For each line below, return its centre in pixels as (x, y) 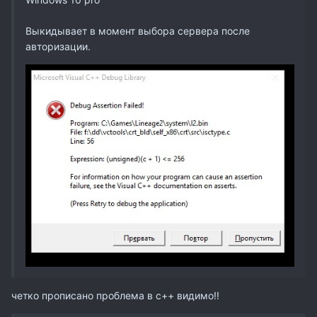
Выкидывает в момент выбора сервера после (138, 31)
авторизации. (58, 47)
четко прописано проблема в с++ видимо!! (117, 296)
